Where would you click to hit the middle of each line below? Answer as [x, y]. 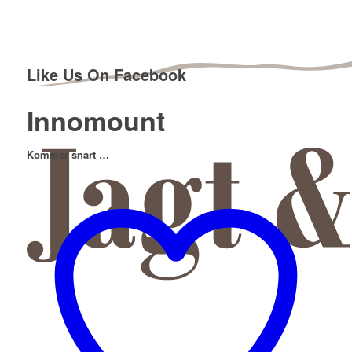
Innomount [95, 120]
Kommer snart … [68, 154]
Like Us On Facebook [106, 74]
